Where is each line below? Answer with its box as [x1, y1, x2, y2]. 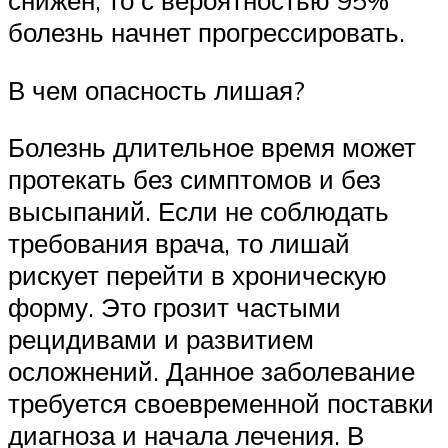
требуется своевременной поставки [8, 387, 434, 420]
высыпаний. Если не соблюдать [8, 195, 389, 228]
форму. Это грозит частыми [8, 291, 341, 324]
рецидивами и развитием [8, 323, 314, 356]
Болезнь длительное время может [8, 131, 416, 164]
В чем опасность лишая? [8, 73, 305, 106]
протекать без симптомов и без [8, 163, 381, 196]
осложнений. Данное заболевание [8, 355, 415, 388]
